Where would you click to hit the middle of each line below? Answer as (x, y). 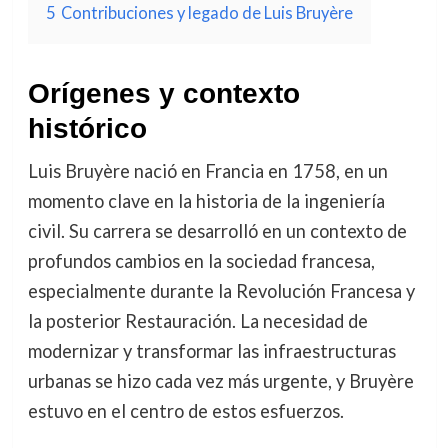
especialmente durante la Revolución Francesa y (221, 291)
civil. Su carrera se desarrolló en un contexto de (217, 231)
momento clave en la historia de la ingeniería (206, 201)
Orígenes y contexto (163, 94)
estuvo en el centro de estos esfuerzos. (185, 411)
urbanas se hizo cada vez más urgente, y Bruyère (220, 381)
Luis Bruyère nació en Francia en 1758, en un (207, 171)
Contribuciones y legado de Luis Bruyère (206, 13)
